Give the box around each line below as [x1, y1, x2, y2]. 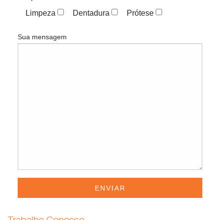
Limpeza [25, 9, 55, 18]
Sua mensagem [17, 33, 67, 41]
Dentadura [72, 9, 110, 18]
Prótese [126, 9, 154, 18]
